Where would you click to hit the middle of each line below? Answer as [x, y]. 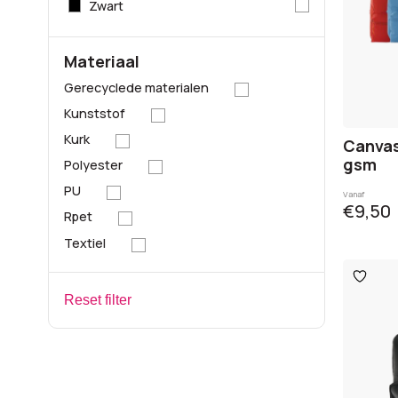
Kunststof [94, 113]
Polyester [93, 165]
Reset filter [97, 299]
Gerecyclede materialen [136, 87]
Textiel [84, 243]
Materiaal [101, 61]
